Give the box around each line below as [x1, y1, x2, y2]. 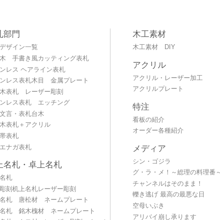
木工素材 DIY [132, 44, 175, 51]
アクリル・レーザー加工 [132, 74, 203, 82]
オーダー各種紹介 [132, 127, 184, 135]
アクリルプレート [132, 85, 184, 93]
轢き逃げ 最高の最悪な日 [132, 191, 205, 198]
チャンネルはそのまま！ [132, 180, 203, 187]
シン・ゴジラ [132, 158, 171, 165]
